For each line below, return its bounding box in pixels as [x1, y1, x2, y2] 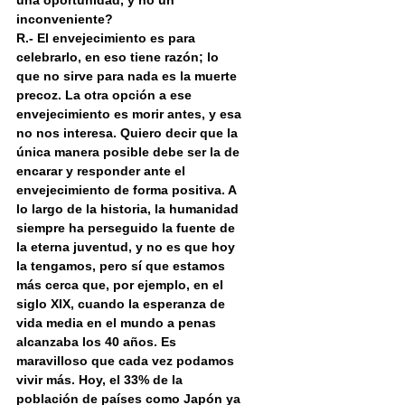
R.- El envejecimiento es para [16, 31, 199, 46]
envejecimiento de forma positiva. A [16, 183, 240, 198]
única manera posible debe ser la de [16, 145, 243, 160]
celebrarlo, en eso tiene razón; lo [16, 50, 222, 65]
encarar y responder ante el [16, 164, 189, 179]
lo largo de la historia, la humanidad [16, 202, 242, 217]
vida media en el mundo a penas [16, 316, 220, 331]
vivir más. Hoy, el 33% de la [16, 372, 186, 388]
